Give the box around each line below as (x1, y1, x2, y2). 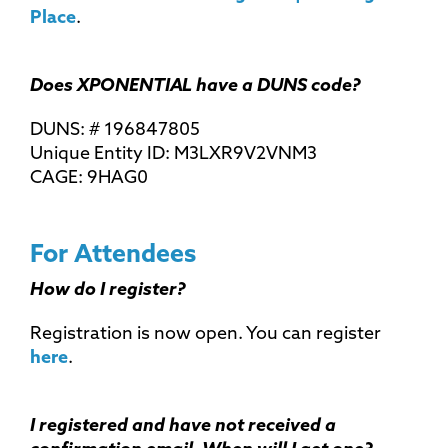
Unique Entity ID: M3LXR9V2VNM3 (30, 144, 321, 164)
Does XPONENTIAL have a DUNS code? (30, 76, 361, 96)
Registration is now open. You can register (30, 324, 381, 344)
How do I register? (30, 280, 186, 300)
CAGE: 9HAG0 (30, 168, 152, 188)
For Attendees (30, 242, 196, 268)
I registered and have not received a (30, 416, 336, 436)
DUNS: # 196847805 (30, 120, 204, 140)
